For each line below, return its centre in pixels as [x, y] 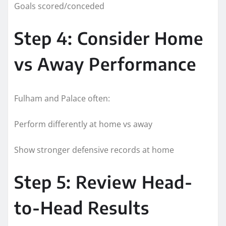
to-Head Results [82, 207]
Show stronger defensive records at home [94, 150]
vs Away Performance [105, 63]
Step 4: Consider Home [109, 38]
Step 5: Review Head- [103, 181]
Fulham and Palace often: [62, 98]
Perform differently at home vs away [83, 124]
